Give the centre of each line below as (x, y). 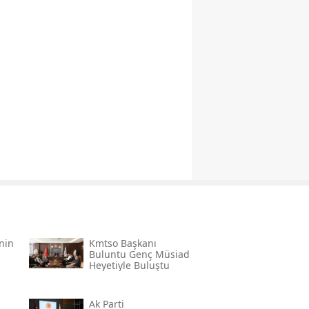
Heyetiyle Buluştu (129, 266)
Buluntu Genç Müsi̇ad (139, 255)
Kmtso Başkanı (122, 243)
